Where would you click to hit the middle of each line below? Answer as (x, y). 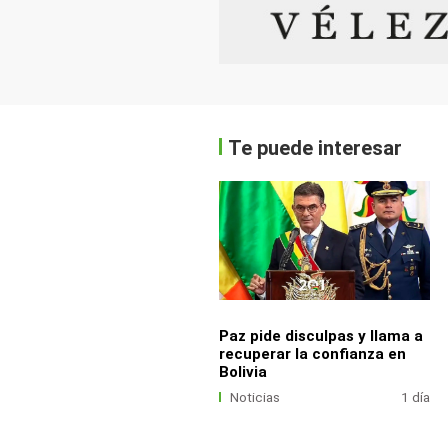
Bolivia (242, 371)
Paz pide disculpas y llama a (320, 335)
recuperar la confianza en (312, 353)
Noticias (255, 397)
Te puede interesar (315, 147)
